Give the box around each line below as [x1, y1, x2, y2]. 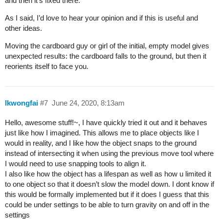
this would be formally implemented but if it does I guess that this [5, 190, 209, 198]
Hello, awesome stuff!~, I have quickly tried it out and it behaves [5, 118, 207, 127]
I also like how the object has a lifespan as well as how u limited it [5, 169, 211, 178]
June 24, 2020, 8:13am [51, 98, 125, 107]
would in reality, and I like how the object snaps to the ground [5, 138, 197, 147]
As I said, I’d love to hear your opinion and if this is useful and [5, 14, 198, 22]
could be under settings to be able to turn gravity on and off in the [5, 200, 209, 209]
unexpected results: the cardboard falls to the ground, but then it [5, 52, 206, 61]
